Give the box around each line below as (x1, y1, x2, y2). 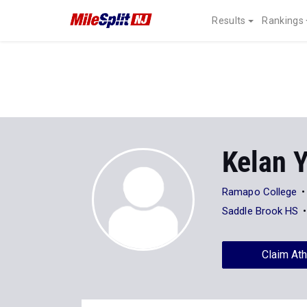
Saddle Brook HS (222, 205, 299, 217)
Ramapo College (222, 186, 297, 198)
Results (212, 15, 246, 26)
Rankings (262, 15, 304, 26)
